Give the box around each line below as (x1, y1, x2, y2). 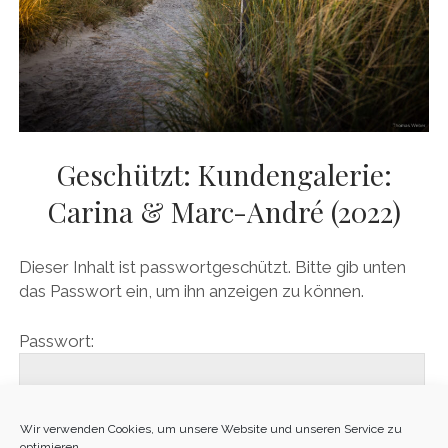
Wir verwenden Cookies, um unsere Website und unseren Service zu (20, 422, 402, 436)
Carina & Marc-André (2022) (47, 192, 401, 230)
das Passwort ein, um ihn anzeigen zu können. (18, 281, 364, 302)
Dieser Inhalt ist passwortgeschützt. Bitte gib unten (18, 257, 406, 278)
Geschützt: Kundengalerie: (56, 155, 392, 193)
